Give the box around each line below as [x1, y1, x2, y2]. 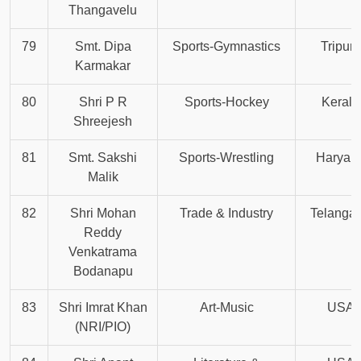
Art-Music [199, 301, 254, 315]
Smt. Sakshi [68, 151, 137, 165]
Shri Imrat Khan [58, 301, 147, 315]
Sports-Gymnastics [172, 39, 280, 54]
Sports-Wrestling [179, 151, 274, 165]
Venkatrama [68, 245, 137, 259]
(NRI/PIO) [75, 320, 131, 334]
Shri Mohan [69, 206, 136, 221]
